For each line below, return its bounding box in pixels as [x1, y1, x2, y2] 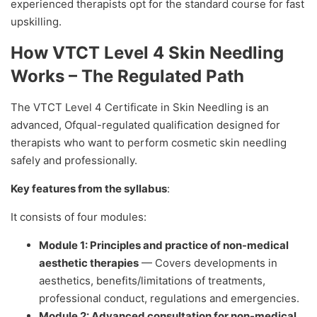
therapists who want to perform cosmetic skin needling [11, 136, 287, 150]
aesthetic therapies [39, 256, 139, 270]
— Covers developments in [139, 256, 277, 270]
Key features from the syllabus [11, 182, 167, 196]
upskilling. [11, 15, 62, 29]
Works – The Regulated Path [11, 66, 244, 87]
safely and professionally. [11, 154, 137, 168]
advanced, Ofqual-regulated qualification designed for [11, 118, 280, 132]
